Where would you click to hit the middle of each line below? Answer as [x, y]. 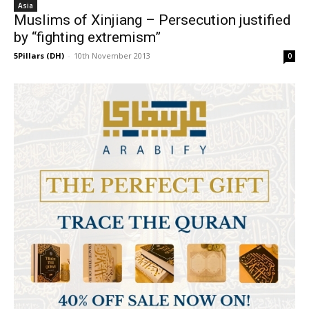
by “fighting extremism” [87, 37]
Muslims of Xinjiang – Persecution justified [152, 20]
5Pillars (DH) [39, 56]
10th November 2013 [112, 56]
